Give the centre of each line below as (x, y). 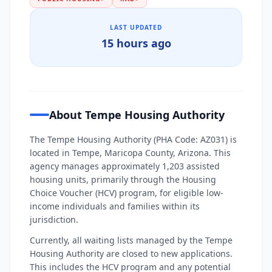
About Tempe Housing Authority (137, 115)
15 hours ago (136, 43)
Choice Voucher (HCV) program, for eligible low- (127, 193)
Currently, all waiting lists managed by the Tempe (131, 240)
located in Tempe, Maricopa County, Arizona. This (130, 153)
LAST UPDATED (136, 27)
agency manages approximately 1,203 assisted (125, 166)
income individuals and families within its (115, 206)
